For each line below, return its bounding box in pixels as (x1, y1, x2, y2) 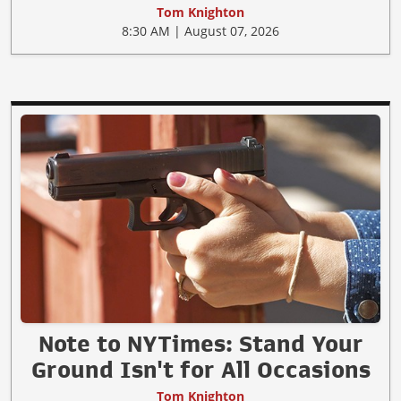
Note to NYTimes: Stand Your (38, 332, 363, 356)
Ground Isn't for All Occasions (30, 358, 371, 382)
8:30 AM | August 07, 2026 (122, 22, 279, 40)
